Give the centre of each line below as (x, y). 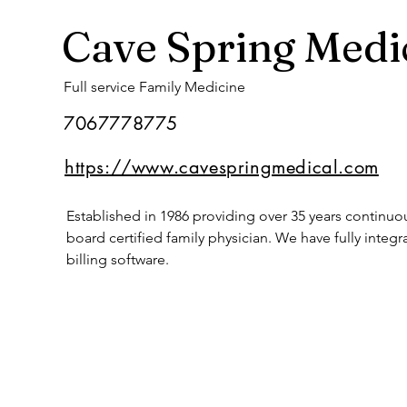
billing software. (118, 259)
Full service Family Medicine (154, 87)
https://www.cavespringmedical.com (222, 167)
